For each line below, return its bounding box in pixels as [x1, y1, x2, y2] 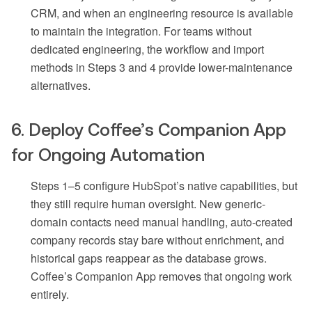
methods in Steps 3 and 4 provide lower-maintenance [31, 59, 292, 76]
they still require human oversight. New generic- [31, 196, 265, 212]
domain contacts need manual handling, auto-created [31, 214, 292, 231]
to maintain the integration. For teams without [31, 23, 251, 40]
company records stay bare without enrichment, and [31, 232, 284, 249]
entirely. [31, 286, 69, 303]
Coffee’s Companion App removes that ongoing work [31, 268, 292, 285]
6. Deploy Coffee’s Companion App [11, 120, 286, 140]
